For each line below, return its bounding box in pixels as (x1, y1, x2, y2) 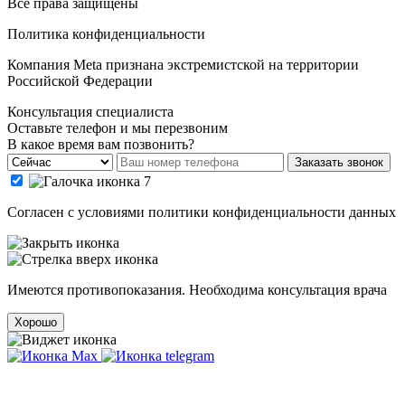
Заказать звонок (295, 155, 383, 169)
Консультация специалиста (7, 103, 174, 119)
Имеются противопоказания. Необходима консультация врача (7, 281, 387, 297)
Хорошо (14, 315, 57, 329)
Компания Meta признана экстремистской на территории (7, 56, 359, 72)
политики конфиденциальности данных (148, 203, 396, 220)
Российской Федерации (7, 72, 153, 89)
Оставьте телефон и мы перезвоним (7, 119, 228, 136)
